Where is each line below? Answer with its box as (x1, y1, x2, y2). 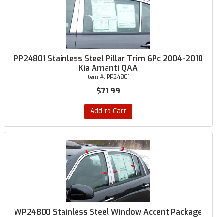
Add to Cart (90, 107, 126, 116)
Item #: (86, 73, 107, 81)
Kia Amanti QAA (78, 63, 138, 73)
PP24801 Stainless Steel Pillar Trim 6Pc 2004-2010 (13, 53, 203, 63)
